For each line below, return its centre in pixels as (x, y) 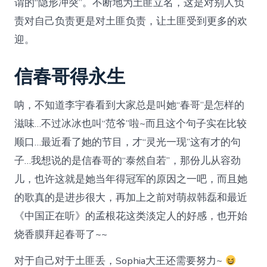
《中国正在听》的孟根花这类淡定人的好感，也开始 (131, 216)
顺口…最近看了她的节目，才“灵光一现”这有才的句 (128, 142)
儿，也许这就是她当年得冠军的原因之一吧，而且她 (131, 179)
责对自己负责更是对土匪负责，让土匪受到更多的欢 (131, 21)
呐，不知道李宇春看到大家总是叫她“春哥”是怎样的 (130, 105)
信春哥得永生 (70, 78)
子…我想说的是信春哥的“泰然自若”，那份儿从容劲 (128, 161)
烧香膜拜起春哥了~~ (61, 235)
